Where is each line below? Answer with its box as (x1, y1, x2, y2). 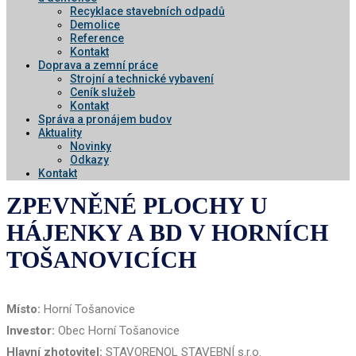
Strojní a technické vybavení (70, 72, 214, 85)
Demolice (70, 18, 120, 31)
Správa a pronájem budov (38, 113, 172, 126)
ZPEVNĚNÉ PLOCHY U (6, 192, 268, 219)
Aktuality (38, 126, 82, 139)
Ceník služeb (70, 86, 135, 99)
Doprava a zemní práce (38, 59, 158, 72)
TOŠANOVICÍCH (6, 246, 196, 273)
